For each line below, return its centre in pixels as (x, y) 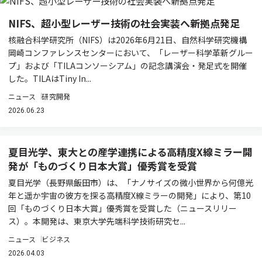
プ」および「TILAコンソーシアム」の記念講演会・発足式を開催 (127, 65)
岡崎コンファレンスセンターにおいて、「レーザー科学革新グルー (131, 53)
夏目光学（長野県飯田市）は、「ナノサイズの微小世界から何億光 (131, 182)
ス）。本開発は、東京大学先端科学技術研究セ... (97, 221)
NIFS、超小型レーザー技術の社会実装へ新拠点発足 (124, 23)
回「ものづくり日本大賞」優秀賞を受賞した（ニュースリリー (123, 208)
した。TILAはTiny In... (50, 78)
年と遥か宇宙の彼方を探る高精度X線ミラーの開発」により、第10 (130, 195)
